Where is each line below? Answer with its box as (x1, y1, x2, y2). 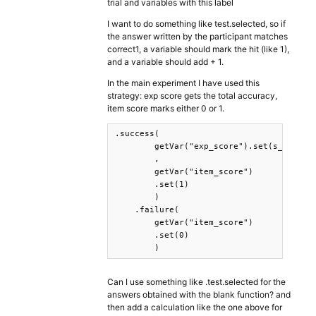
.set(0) (115, 231, 189, 240)
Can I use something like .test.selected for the (107, 276, 286, 287)
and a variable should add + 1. (107, 56, 224, 67)
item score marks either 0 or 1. (107, 103, 224, 114)
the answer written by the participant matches (107, 31, 288, 42)
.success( (115, 129, 164, 138)
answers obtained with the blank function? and (107, 289, 291, 300)
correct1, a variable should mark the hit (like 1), (107, 44, 289, 54)
